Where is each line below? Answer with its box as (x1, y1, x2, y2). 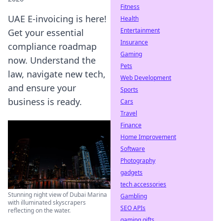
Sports (120, 85, 138, 94)
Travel (120, 109, 137, 117)
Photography (120, 156, 155, 165)
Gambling (120, 192, 147, 200)
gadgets (120, 168, 143, 177)
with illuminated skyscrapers (8, 198, 86, 207)
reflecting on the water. (8, 206, 71, 215)
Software (120, 145, 145, 153)
